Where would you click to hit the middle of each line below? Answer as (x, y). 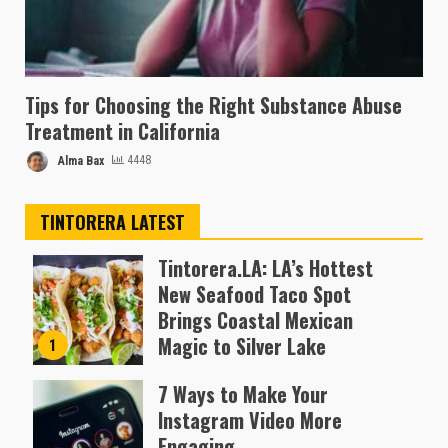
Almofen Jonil (225, 375)
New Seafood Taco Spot (254, 293)
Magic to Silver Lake (241, 345)
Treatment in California (122, 130)
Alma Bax (79, 160)
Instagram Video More (249, 419)
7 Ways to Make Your (242, 393)
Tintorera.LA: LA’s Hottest (265, 267)
